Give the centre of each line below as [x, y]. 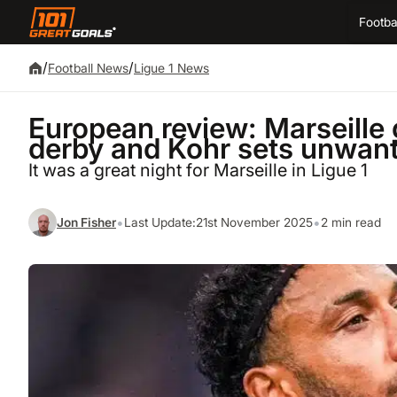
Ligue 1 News [171, 68]
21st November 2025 [254, 222]
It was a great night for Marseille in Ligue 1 [198, 171]
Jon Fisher [86, 222]
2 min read [351, 222]
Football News [88, 68]
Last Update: [160, 222]
